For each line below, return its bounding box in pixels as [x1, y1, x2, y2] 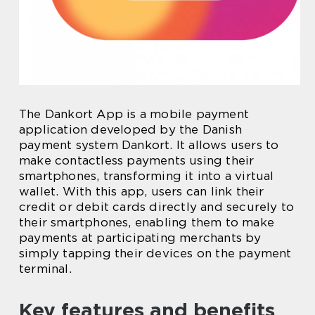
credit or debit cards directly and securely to [19, 200, 295, 214]
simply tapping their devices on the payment [19, 246, 292, 261]
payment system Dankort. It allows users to [19, 138, 279, 153]
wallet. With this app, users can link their [19, 184, 264, 199]
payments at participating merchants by [19, 231, 262, 245]
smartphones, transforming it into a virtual [19, 169, 274, 184]
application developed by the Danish [19, 122, 243, 137]
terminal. [19, 262, 72, 276]
